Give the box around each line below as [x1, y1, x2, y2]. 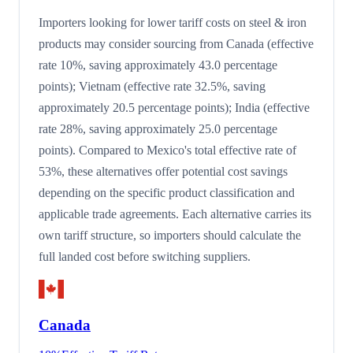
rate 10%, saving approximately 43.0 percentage [39, 58, 277, 72]
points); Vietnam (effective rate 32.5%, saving [39, 79, 266, 93]
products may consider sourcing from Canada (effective [39, 36, 314, 50]
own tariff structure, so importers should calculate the [39, 228, 301, 242]
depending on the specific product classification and [39, 185, 295, 199]
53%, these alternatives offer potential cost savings [39, 164, 288, 178]
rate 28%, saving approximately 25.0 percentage [39, 121, 277, 136]
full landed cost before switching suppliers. [39, 249, 251, 263]
